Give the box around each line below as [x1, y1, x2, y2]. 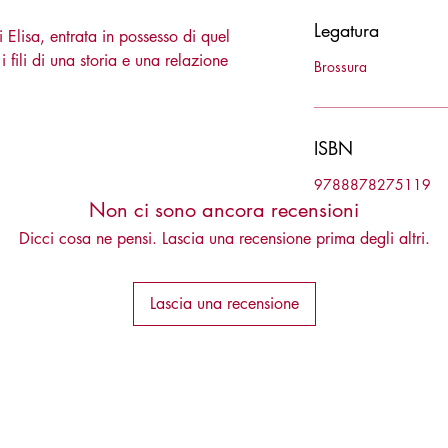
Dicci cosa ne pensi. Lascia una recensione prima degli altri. [18, 228, 430, 249]
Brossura [314, 57, 367, 76]
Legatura [314, 18, 379, 42]
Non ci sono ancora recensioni [89, 197, 359, 223]
